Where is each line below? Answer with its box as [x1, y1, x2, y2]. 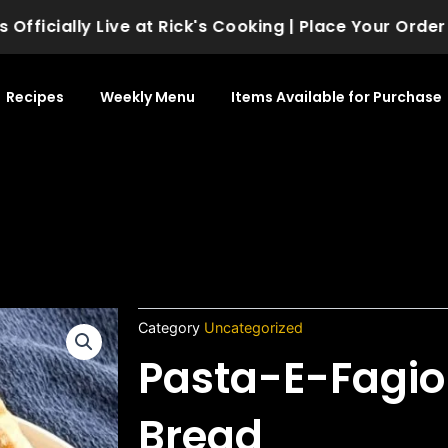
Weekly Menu [99, 87, 195, 107]
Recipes [5, 87, 64, 107]
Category [138, 318, 201, 336]
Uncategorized [204, 318, 304, 336]
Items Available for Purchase [230, 87, 442, 107]
